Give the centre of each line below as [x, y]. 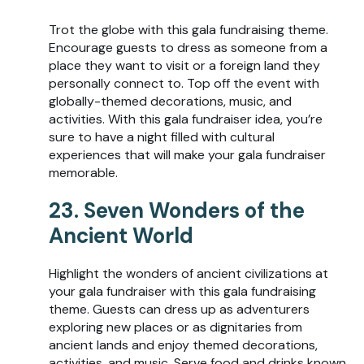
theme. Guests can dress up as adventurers [179, 309]
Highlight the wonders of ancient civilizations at [188, 273]
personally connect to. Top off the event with [184, 83]
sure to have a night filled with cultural [162, 136]
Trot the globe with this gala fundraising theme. [188, 29]
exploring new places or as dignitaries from [175, 327]
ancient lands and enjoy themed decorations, [183, 344]
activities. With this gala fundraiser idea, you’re [186, 119]
